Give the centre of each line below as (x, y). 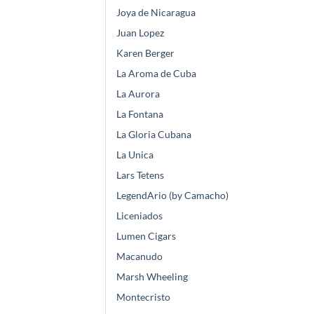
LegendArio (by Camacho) (172, 196)
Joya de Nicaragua (156, 13)
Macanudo (139, 257)
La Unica (135, 155)
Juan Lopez (140, 33)
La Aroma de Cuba (156, 74)
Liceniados (139, 216)
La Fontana (140, 114)
